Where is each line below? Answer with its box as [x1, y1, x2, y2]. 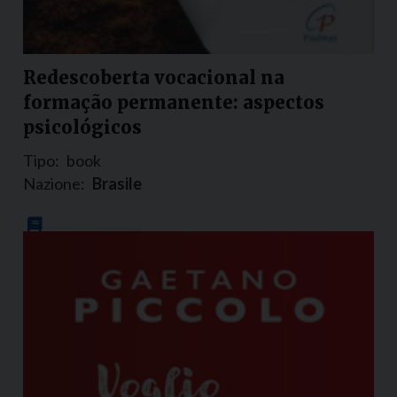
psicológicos [23, 116, 142, 139]
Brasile [92, 174, 142, 194]
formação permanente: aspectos [23, 91, 324, 114]
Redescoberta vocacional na [23, 66, 284, 90]
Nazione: [23, 174, 85, 194]
